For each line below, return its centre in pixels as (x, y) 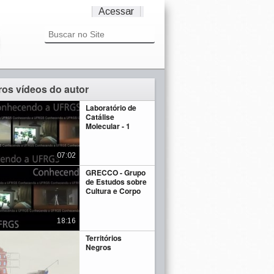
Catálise (100, 117)
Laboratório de (111, 108)
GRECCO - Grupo (116, 173)
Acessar (116, 11)
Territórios (104, 238)
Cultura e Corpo (113, 191)
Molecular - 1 (108, 126)
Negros (99, 247)
